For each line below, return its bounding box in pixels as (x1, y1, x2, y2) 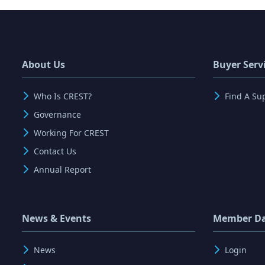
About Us (22, 58, 65, 72)
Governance (34, 109, 81, 121)
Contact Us (34, 146, 76, 157)
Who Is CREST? (34, 91, 92, 102)
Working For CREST (34, 127, 109, 139)
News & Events (22, 212, 91, 225)
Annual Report (34, 164, 91, 176)
